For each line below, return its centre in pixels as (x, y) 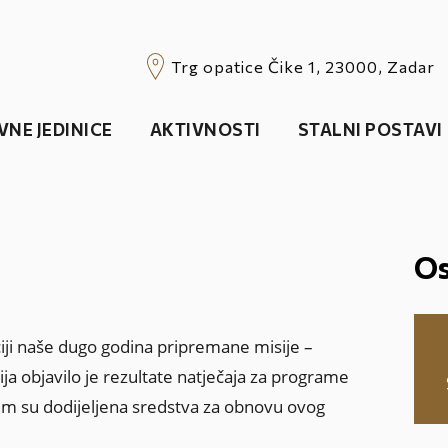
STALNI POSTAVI (370, 129)
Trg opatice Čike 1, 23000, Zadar (303, 66)
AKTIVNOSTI (205, 129)
